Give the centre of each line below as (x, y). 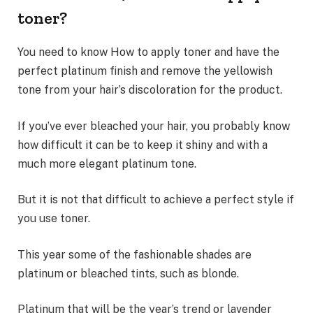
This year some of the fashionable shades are (134, 254)
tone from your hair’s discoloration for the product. (150, 90)
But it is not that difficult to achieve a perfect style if (156, 200)
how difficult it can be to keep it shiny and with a (143, 145)
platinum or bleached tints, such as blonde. (128, 273)
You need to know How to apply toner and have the (148, 52)
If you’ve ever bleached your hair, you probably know (154, 126)
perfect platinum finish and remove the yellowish (145, 71)
